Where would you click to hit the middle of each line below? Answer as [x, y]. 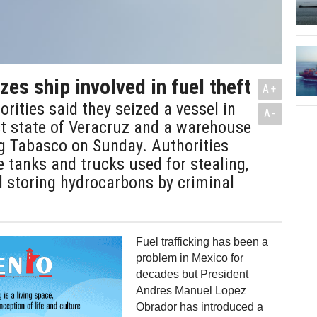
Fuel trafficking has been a [202, 242]
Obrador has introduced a [200, 307]
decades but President [192, 274]
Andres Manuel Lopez [191, 290]
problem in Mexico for [190, 258]
